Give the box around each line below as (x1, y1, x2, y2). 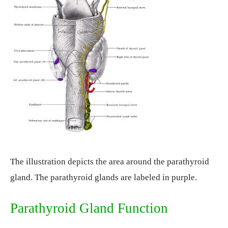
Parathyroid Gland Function (10, 201, 168, 216)
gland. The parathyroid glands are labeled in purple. (10, 173, 197, 182)
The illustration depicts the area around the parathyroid (10, 157, 209, 166)
